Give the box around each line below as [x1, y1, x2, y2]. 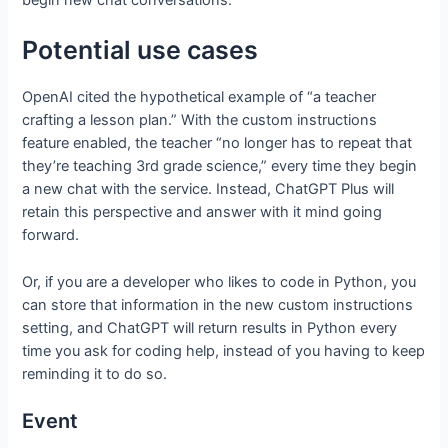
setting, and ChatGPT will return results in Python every [22, 318, 398, 337]
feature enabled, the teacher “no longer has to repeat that [22, 134, 413, 153]
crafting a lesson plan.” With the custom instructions [22, 111, 378, 130]
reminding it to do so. [22, 364, 168, 383]
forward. [22, 226, 80, 245]
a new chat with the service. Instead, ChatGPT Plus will [22, 180, 395, 199]
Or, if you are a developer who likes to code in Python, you [22, 272, 417, 291]
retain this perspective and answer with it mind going [22, 203, 383, 222]
